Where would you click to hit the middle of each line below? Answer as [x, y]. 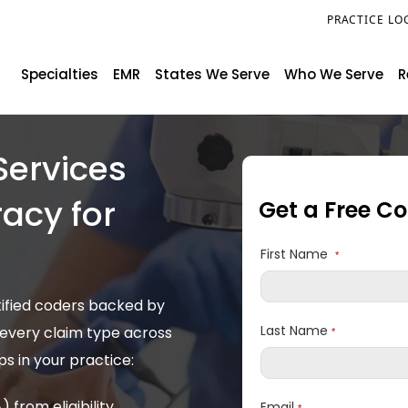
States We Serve [212, 74]
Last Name [296, 331]
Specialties [60, 74]
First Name [298, 254]
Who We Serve [334, 74]
